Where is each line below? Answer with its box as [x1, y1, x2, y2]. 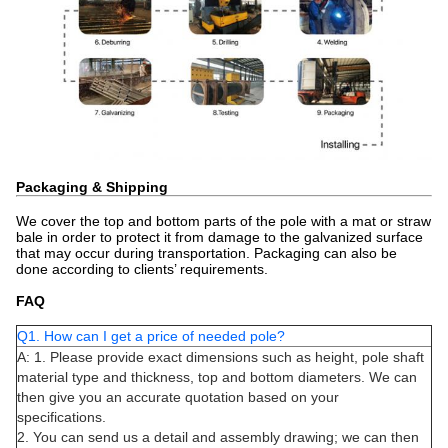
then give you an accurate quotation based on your [17, 388, 339, 405]
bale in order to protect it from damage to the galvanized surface [16, 228, 423, 245]
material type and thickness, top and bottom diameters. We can [17, 368, 417, 385]
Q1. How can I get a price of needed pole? [17, 327, 285, 344]
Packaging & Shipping [16, 178, 168, 195]
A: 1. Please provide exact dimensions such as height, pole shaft [17, 348, 424, 365]
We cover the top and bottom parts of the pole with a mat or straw [16, 212, 431, 229]
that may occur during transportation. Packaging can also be [16, 244, 397, 261]
